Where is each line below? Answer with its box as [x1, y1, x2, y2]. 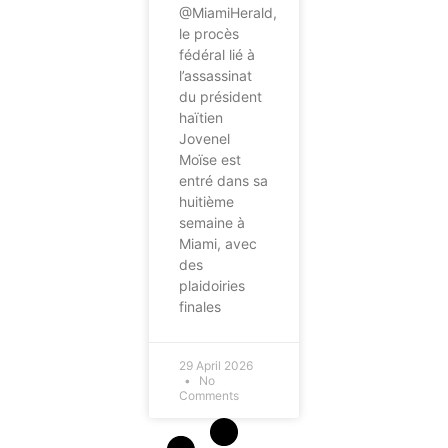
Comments [179, 388, 240, 404]
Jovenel [179, 130, 231, 148]
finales [179, 298, 222, 316]
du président [179, 88, 263, 106]
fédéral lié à [179, 46, 256, 64]
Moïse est [179, 151, 242, 169]
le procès [179, 25, 240, 43]
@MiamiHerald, [179, 4, 278, 22]
